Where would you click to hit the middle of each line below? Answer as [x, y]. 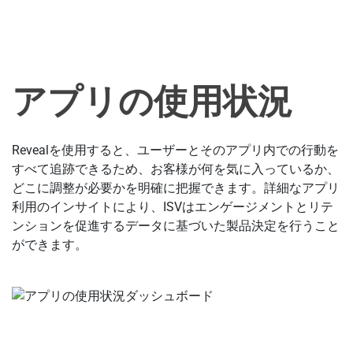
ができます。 [50, 245]
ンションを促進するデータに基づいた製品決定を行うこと [176, 226]
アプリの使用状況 [152, 102]
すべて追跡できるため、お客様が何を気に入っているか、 [176, 169]
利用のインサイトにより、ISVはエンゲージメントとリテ [173, 207]
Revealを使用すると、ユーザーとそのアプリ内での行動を [175, 150]
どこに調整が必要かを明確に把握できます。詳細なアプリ [176, 188]
